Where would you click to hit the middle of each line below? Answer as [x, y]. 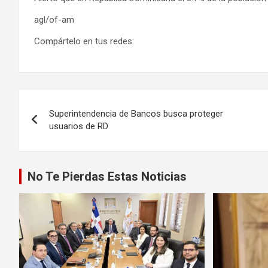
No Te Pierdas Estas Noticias [107, 176]
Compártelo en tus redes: [84, 41]
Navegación [69, 101]
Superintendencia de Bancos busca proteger [136, 113]
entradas [56, 150]
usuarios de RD [79, 126]
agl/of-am [54, 19]
